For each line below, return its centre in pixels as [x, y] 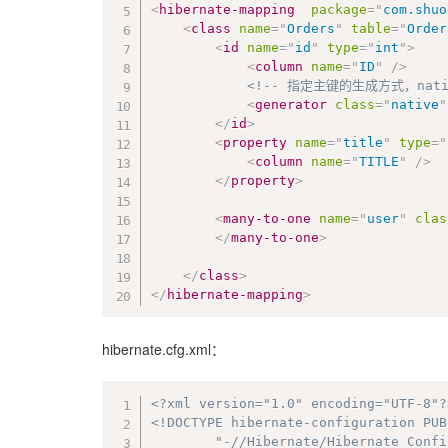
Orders [311, 28]
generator [291, 104]
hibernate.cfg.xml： [163, 348]
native [415, 104]
